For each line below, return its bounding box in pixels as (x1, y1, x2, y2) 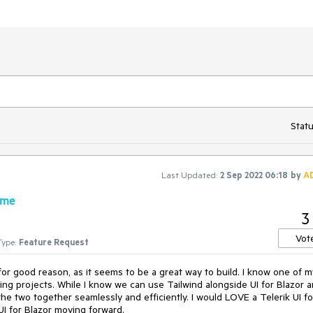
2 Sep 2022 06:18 (220, 169, 288, 180)
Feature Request (19, 236, 89, 247)
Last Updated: (161, 169, 217, 180)
